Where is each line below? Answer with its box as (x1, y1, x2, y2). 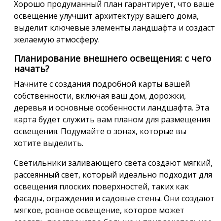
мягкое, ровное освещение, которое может (14, 204, 184, 216)
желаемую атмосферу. (14, 34, 100, 45)
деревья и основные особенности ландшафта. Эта (14, 102, 209, 113)
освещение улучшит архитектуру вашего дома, (14, 10, 199, 21)
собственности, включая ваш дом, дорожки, (14, 90, 186, 101)
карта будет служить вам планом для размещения (14, 113, 210, 125)
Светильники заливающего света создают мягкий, (14, 157, 213, 168)
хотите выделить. (14, 137, 83, 148)
